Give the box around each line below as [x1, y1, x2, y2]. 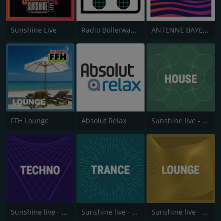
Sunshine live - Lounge [202, 207, 208, 217]
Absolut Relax [81, 116, 126, 126]
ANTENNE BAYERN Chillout [203, 25, 209, 35]
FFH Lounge [11, 116, 49, 126]
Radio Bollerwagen [130, 25, 136, 35]
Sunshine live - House [202, 116, 208, 126]
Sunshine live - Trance [132, 207, 138, 217]
